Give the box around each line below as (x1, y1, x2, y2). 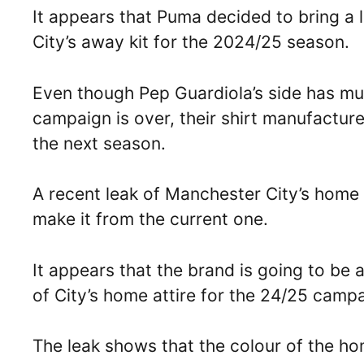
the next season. (32, 132, 166, 154)
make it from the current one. (32, 209, 268, 229)
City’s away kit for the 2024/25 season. (32, 32, 349, 52)
